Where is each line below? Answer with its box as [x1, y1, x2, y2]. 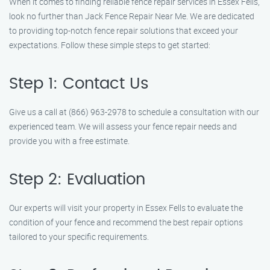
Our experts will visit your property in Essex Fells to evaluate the [9, 202, 243, 213]
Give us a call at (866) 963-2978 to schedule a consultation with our [9, 106, 259, 118]
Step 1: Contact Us [9, 76, 149, 92]
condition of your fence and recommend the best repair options [9, 216, 243, 228]
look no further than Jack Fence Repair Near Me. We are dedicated [9, 10, 254, 22]
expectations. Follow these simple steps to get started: [9, 39, 210, 51]
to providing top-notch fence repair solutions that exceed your [9, 25, 238, 36]
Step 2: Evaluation [9, 172, 145, 187]
